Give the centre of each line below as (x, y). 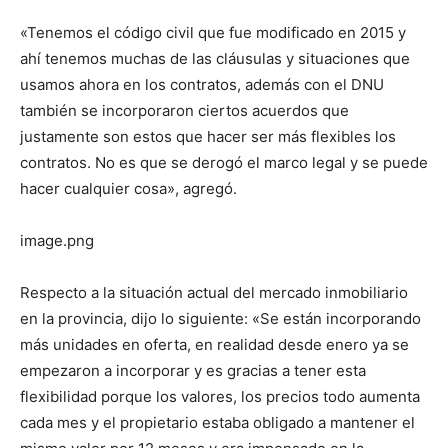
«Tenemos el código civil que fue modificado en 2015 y (213, 33)
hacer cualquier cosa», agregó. (128, 189)
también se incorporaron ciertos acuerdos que (184, 111)
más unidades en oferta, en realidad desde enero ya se (214, 345)
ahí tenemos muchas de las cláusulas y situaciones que (215, 59)
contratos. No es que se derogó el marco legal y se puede (224, 163)
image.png (57, 241)
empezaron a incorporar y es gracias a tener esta (193, 371)
